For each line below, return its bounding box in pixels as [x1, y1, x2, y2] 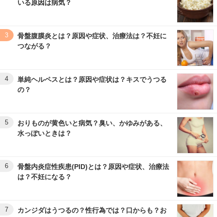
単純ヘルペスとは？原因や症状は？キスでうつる [17, 75, 167, 83]
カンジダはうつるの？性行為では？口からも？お [17, 206, 167, 214]
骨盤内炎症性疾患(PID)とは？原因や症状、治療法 [17, 162, 169, 170]
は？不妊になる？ [17, 172, 72, 181]
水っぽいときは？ [17, 129, 72, 137]
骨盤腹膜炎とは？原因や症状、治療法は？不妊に [17, 31, 167, 40]
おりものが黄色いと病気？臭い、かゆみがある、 [17, 119, 167, 127]
